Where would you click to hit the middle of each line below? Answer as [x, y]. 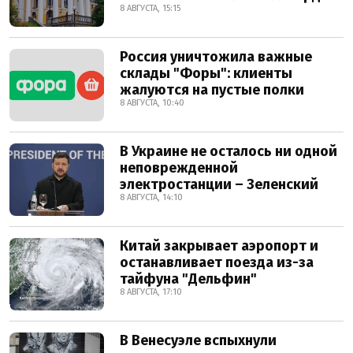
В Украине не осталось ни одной [229, 151]
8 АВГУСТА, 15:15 [150, 8]
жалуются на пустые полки [212, 90]
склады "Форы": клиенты [206, 73]
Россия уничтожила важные [216, 57]
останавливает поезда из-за [217, 262]
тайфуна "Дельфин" [188, 279]
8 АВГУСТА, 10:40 [152, 103]
